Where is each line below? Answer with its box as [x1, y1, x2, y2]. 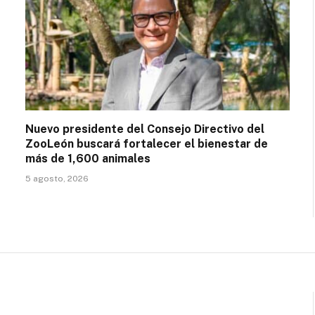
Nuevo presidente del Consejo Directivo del [25, 122, 264, 136]
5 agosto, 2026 [25, 174, 89, 184]
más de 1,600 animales [25, 152, 150, 166]
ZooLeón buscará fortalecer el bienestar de [25, 137, 268, 151]
